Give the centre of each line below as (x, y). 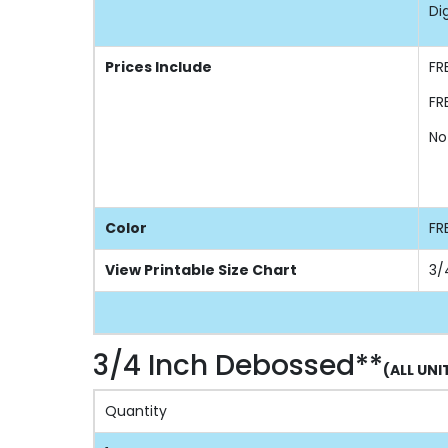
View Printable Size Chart (201, 269)
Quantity (136, 410)
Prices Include (158, 66)
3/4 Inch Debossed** (237, 365)
